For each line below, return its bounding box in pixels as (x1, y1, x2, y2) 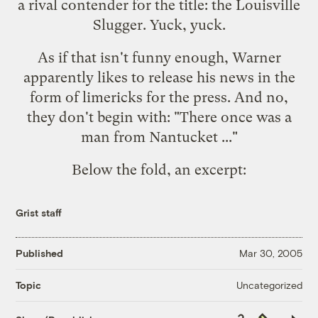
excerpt (194, 160, 243, 178)
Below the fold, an (72, 160, 194, 178)
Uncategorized (236, 278, 302, 291)
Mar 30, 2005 (238, 247, 302, 260)
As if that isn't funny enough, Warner (37, 48, 281, 66)
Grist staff (16, 206, 62, 219)
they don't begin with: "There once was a (26, 108, 292, 126)
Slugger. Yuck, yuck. (92, 16, 226, 33)
